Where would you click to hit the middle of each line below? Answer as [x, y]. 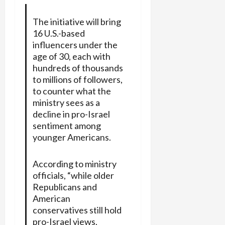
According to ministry [74, 164]
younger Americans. [72, 137]
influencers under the [75, 45]
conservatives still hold [77, 210]
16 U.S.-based [59, 33]
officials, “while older [73, 176]
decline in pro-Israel [71, 114]
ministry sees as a [66, 103]
